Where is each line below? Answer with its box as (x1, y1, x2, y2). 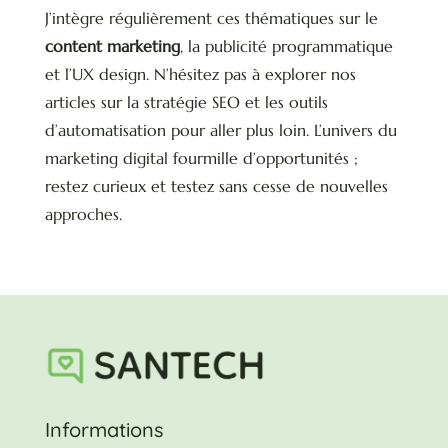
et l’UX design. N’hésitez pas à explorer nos (44, 64, 356, 85)
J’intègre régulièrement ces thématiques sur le (44, 8, 378, 29)
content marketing (44, 36, 180, 57)
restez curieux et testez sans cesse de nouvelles (44, 176, 388, 197)
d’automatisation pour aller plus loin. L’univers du (44, 120, 397, 141)
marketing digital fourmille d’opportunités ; (44, 148, 358, 169)
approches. (44, 204, 122, 225)
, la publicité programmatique (179, 36, 393, 57)
